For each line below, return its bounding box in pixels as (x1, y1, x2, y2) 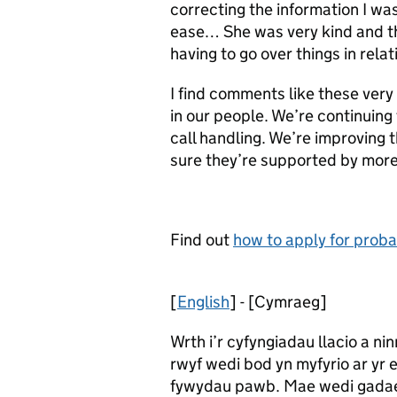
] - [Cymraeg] (230, 292, 327, 312)
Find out (170, 230, 233, 250)
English (177, 292, 230, 312)
